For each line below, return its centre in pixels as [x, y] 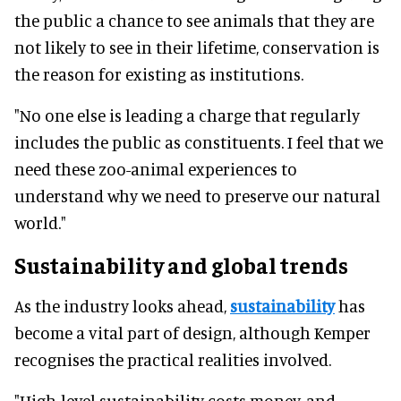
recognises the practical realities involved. [173, 359]
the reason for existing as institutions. [159, 73]
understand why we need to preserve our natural [197, 195]
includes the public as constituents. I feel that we [199, 141]
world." [40, 222]
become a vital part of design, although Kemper [192, 332]
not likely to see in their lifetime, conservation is [197, 47]
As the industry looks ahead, [122, 305]
